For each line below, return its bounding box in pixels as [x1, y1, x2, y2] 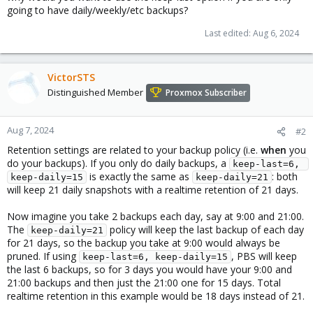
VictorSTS [48, 71, 95, 84]
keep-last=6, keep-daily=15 [82, 252, 228, 262]
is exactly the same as [87, 170, 192, 183]
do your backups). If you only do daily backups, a [7, 156, 229, 170]
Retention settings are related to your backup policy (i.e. [7, 143, 261, 156]
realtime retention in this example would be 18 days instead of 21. [7, 289, 305, 303]
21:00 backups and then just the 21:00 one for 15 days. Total [7, 276, 281, 289]
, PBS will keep [231, 249, 297, 263]
